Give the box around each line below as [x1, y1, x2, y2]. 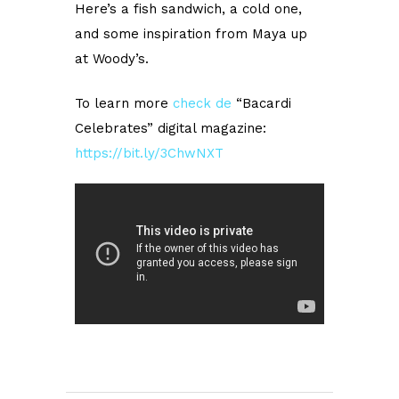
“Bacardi [232, 95, 291, 111]
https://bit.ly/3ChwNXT [75, 145, 224, 161]
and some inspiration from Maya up [75, 26, 307, 42]
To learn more [75, 95, 173, 111]
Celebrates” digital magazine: [75, 120, 266, 136]
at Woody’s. [75, 51, 149, 67]
